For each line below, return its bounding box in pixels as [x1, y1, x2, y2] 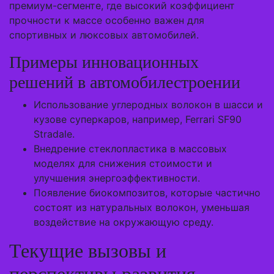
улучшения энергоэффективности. [34, 172, 200, 184]
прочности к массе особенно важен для [9, 14, 204, 26]
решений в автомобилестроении [9, 73, 240, 92]
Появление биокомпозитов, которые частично [34, 187, 261, 199]
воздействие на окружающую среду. [34, 216, 213, 228]
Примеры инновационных [9, 53, 199, 72]
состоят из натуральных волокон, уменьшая [34, 201, 250, 213]
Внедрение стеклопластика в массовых [34, 143, 227, 155]
